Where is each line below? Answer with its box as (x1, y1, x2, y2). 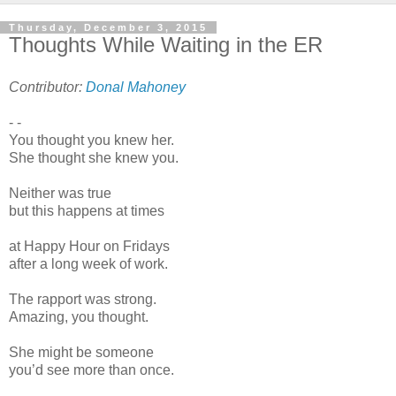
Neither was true (9, 185, 111, 201)
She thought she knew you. (9, 149, 179, 165)
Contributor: (9, 79, 86, 95)
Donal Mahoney (86, 79, 186, 95)
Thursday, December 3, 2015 (9, 22, 208, 33)
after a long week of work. (9, 255, 168, 271)
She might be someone (9, 344, 154, 360)
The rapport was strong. (9, 291, 156, 307)
